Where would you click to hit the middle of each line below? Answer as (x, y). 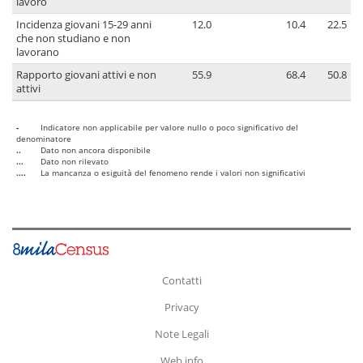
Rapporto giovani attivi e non (86, 75)
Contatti (181, 280)
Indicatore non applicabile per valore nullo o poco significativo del (169, 128)
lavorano (38, 53)
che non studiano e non (73, 39)
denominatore (44, 139)
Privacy (181, 307)
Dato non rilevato (75, 162)
